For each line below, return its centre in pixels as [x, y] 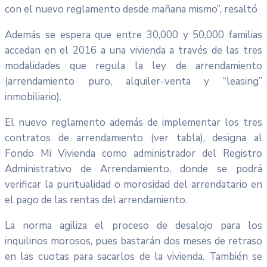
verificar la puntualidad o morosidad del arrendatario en [133, 184]
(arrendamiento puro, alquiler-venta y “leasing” [133, 81]
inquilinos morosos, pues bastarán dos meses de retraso [133, 241]
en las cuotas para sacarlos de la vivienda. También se [133, 256]
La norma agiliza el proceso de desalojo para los [133, 225]
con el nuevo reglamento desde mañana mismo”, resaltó [131, 9]
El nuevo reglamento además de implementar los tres [133, 122]
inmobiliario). [33, 97]
